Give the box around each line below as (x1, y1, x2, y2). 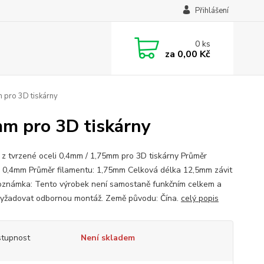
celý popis (180, 193, 219, 204)
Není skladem (80, 232, 135, 243)
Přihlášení (194, 5, 229, 16)
